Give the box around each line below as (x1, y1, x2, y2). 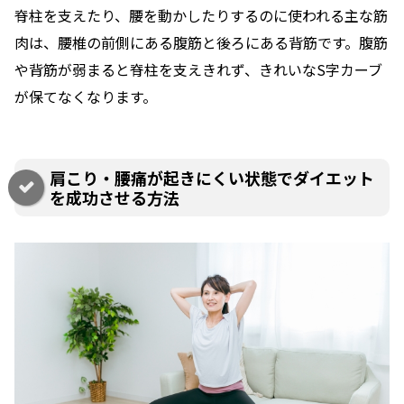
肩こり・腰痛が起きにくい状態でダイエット (50, 166, 374, 190)
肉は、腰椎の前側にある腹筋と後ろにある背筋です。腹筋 (14, 32, 388, 54)
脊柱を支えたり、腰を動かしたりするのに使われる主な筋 (14, 5, 388, 27)
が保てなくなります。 (14, 86, 157, 108)
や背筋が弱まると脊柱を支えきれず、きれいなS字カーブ (14, 59, 382, 81)
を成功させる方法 (50, 186, 179, 210)
